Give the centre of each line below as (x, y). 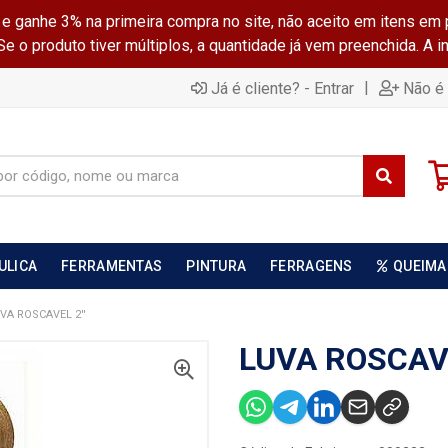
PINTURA (216, 266)
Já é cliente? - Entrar (282, 88)
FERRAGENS (311, 266)
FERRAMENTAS (112, 266)
